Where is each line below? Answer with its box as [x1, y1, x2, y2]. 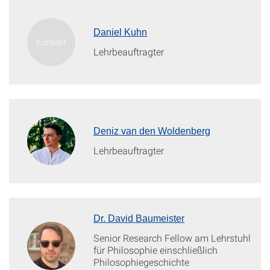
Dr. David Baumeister [93, 213, 184, 224]
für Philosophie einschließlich [93, 243, 218, 256]
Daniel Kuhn [93, 27, 147, 37]
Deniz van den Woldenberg [93, 126, 210, 136]
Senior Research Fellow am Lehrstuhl [93, 231, 251, 244]
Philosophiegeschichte [93, 256, 189, 268]
